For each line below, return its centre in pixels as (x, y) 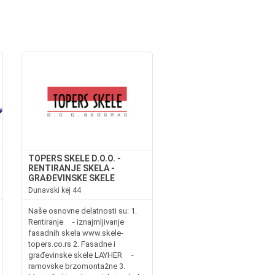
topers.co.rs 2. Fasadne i (72, 244)
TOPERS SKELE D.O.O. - (74, 158)
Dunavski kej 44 (54, 190)
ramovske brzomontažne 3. (76, 266)
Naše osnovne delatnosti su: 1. (82, 211)
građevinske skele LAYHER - (81, 255)
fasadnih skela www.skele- (76, 233)
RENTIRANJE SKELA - (71, 168)
